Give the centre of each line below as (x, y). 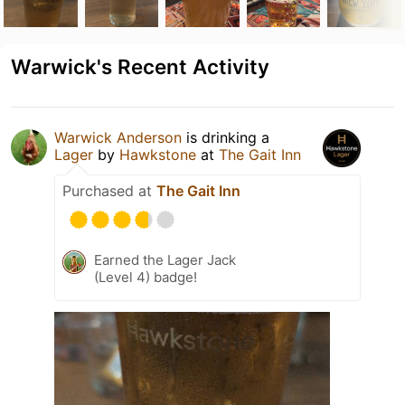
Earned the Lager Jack (165, 259)
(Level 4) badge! (146, 277)
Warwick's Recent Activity (140, 66)
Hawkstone (158, 154)
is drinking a (226, 137)
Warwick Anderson (118, 137)
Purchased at (109, 190)
